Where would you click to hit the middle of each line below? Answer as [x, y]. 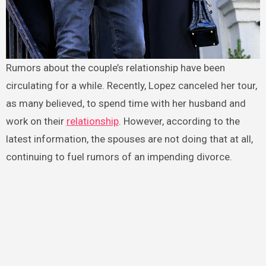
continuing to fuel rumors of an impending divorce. [119, 156]
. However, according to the [179, 121]
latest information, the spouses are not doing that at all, [129, 139]
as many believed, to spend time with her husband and [126, 103]
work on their [36, 121]
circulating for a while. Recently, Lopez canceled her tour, [131, 85]
